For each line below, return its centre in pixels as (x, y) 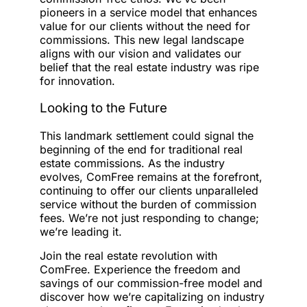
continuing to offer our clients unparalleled (149, 190)
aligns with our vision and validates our (140, 53)
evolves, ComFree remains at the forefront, (151, 176)
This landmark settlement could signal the (147, 135)
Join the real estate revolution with (128, 255)
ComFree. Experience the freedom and (140, 269)
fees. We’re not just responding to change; (149, 218)
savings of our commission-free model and (151, 283)
